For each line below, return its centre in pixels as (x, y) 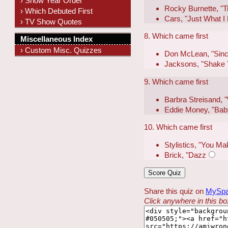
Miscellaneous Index (57, 39)
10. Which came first (178, 127)
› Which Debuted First (57, 11)
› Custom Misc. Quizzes (61, 50)
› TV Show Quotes (51, 21)
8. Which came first (176, 36)
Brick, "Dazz (186, 155)
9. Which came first (176, 81)
